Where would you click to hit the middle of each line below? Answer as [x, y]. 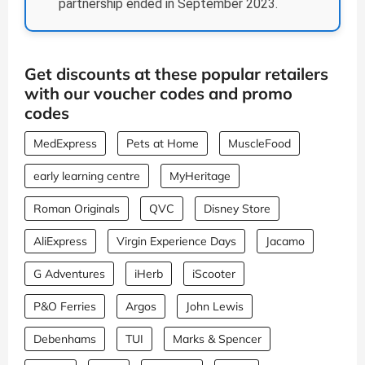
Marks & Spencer [217, 339]
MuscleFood [259, 144]
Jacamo [285, 242]
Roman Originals [77, 209]
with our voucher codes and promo [158, 94]
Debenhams [65, 339]
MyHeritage [200, 176]
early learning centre [87, 176]
